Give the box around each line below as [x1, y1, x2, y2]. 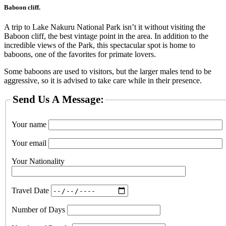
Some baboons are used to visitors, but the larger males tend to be [4, 67, 211, 76]
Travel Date [12, 186, 51, 195]
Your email [12, 139, 48, 148]
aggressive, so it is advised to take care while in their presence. [4, 76, 202, 85]
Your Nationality [12, 157, 67, 166]
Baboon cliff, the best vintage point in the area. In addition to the [4, 32, 208, 41]
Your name [12, 120, 48, 129]
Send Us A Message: [13, 93, 104, 106]
